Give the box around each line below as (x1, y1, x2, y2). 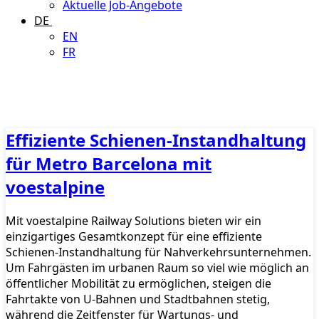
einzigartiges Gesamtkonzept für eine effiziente (6, 228, 262, 244)
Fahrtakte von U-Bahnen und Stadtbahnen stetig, (6, 291, 270, 307)
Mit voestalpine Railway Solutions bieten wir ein (6, 212, 261, 229)
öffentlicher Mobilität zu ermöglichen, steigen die (6, 275, 271, 291)
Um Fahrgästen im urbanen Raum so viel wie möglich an (6, 259, 309, 276)
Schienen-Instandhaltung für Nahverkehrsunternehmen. (6, 244, 311, 260)
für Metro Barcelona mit (6, 151, 211, 175)
